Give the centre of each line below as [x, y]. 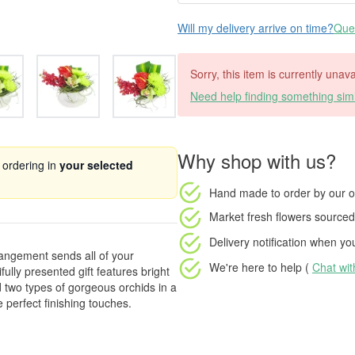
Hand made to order [260, 192]
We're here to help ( [261, 267]
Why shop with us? [257, 160]
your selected [96, 165]
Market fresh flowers [260, 216]
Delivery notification [258, 241]
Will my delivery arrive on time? [256, 28]
